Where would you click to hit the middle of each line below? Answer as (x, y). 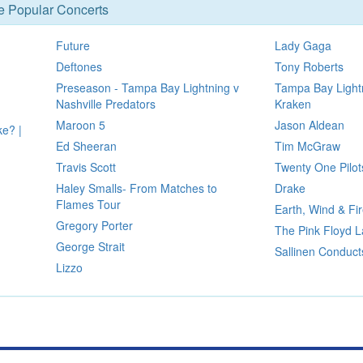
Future (73, 45)
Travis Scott (85, 167)
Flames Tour (88, 204)
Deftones (79, 66)
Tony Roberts (309, 66)
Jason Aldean (310, 124)
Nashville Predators (105, 103)
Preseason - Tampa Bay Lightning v (147, 87)
